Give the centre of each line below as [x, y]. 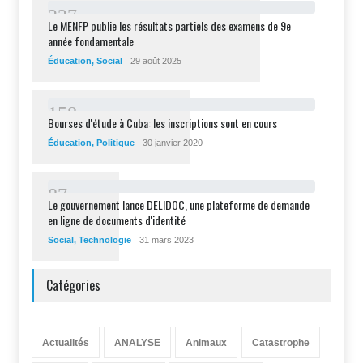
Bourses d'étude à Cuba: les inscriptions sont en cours [162, 122]
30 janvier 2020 [173, 142]
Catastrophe [281, 342]
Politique [115, 142]
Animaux [206, 342]
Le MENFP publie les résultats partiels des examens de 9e [169, 25]
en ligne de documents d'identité [117, 220]
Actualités [66, 342]
